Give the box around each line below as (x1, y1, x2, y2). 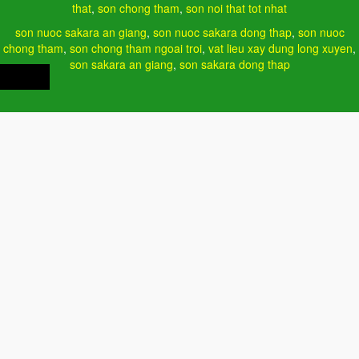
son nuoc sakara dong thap (152, 23, 292, 40)
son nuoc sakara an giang (14, 23, 147, 40)
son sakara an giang (69, 55, 173, 72)
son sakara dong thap (179, 55, 290, 72)
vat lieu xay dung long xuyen (208, 39, 353, 56)
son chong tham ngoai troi (70, 39, 202, 56)
